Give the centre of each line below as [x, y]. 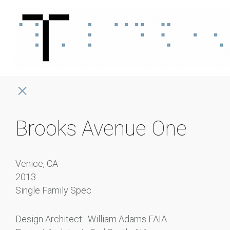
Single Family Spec [53, 190]
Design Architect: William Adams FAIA [91, 219]
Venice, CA [37, 164]
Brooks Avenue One [101, 129]
